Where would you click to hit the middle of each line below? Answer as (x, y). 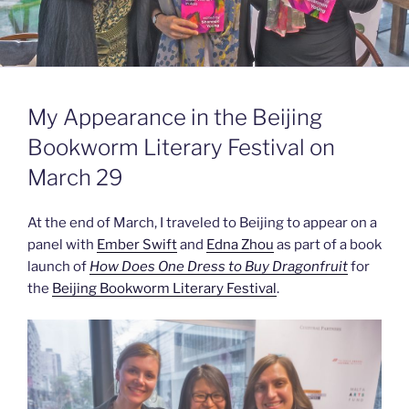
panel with (62, 244)
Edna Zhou (240, 244)
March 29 (75, 177)
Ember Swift (137, 244)
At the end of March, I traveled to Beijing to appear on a (202, 222)
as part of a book (328, 244)
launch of (58, 266)
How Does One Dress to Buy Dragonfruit (219, 266)
